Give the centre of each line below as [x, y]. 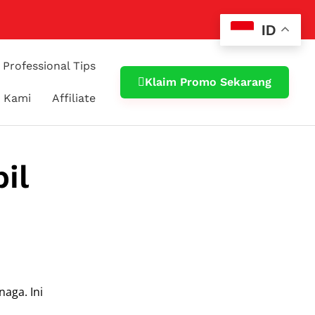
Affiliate [74, 98]
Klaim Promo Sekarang [208, 82]
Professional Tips [50, 66]
